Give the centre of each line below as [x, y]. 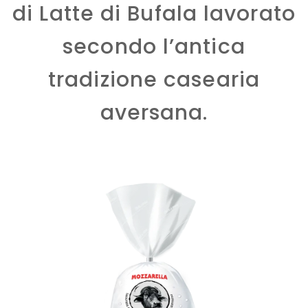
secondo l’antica [154, 46]
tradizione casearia [154, 79]
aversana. [154, 112]
